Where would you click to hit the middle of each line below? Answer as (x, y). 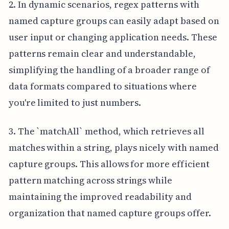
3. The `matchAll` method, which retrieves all (106, 131)
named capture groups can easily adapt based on (114, 21)
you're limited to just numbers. (75, 102)
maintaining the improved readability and (100, 197)
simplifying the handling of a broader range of (109, 70)
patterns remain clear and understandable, (102, 53)
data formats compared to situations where (102, 86)
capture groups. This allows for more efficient (109, 164)
